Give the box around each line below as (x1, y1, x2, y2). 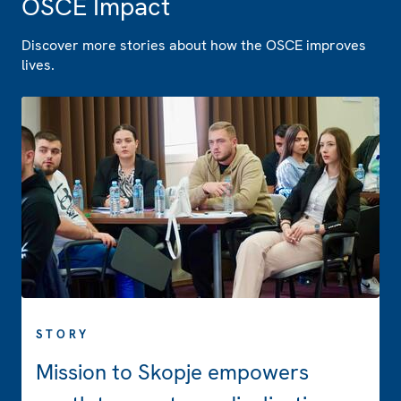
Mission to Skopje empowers (36, 357, 309, 386)
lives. (21, 55, 55, 74)
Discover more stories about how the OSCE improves (21, 35, 366, 55)
